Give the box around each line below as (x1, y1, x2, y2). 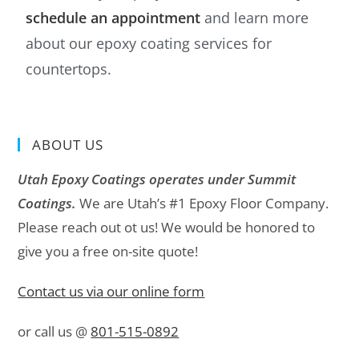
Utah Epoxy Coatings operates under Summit (18, 170, 296, 189)
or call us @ (18, 322, 91, 341)
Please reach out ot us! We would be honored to (18, 218, 316, 237)
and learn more (200, 8, 309, 28)
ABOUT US (32, 135, 104, 155)
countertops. (26, 59, 112, 79)
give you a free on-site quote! (18, 242, 199, 261)
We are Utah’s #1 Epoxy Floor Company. (76, 194, 329, 213)
